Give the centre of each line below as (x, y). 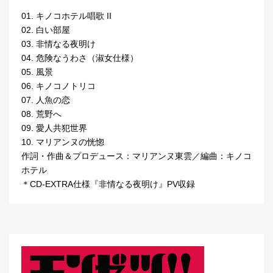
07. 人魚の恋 (46, 100)
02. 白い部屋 (46, 30)
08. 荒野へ (41, 114)
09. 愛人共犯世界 (54, 128)
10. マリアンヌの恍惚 (63, 142)
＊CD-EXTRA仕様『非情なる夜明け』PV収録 (108, 184)
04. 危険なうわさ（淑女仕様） (80, 58)
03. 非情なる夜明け (58, 44)
